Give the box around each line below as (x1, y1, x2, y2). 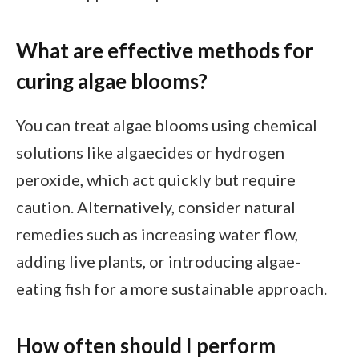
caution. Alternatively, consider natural (16, 197, 296, 217)
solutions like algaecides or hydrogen (16, 143, 284, 163)
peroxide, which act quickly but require (16, 170, 296, 190)
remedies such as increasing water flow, (16, 224, 298, 244)
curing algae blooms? (16, 68, 208, 93)
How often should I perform (16, 333, 276, 357)
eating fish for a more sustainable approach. (16, 279, 327, 299)
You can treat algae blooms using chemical (16, 115, 317, 135)
